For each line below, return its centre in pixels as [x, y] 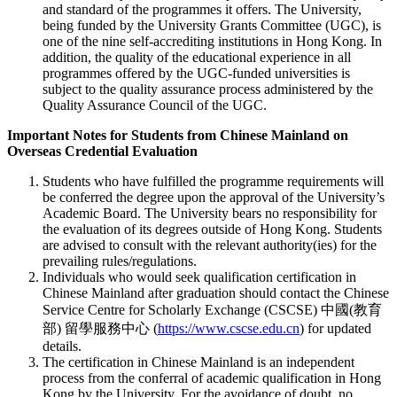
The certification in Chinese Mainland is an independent [198, 362]
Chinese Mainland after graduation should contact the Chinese [216, 293]
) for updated [335, 329]
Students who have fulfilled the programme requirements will [213, 182]
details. [62, 346]
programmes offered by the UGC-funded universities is [196, 74]
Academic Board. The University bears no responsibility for [210, 214]
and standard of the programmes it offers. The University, [202, 10]
